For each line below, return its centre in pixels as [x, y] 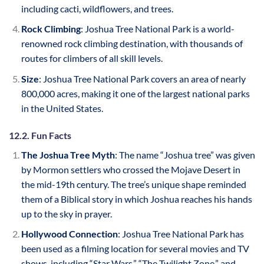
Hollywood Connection [69, 234]
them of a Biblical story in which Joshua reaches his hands [136, 199]
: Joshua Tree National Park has [181, 234]
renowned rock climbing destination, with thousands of [132, 44]
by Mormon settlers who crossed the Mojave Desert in [131, 169]
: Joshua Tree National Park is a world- [157, 29]
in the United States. [62, 108]
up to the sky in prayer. [66, 213]
